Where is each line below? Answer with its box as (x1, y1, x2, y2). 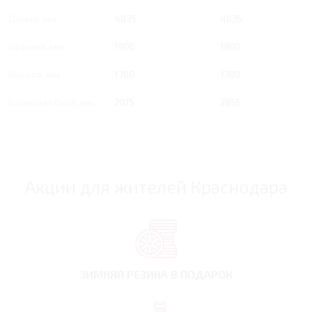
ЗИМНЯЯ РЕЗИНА (79, 267, 171, 281)
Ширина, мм (8, 40, 63, 53)
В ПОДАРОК (171, 267, 233, 281)
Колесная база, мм (8, 96, 94, 109)
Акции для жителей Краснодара (24, 176, 288, 198)
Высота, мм (8, 68, 60, 81)
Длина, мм (8, 13, 56, 25)
